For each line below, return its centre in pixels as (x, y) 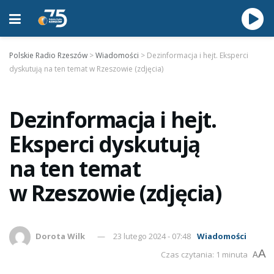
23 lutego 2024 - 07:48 (152, 236)
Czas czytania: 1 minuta (204, 254)
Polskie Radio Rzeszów (48, 55)
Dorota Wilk (61, 236)
